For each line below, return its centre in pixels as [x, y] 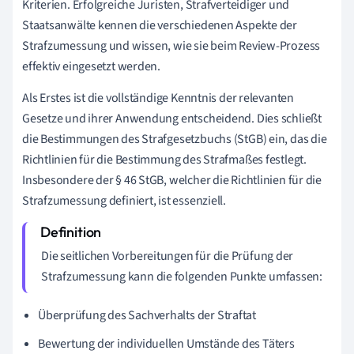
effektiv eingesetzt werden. [92, 66]
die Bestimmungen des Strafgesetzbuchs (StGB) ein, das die [175, 139]
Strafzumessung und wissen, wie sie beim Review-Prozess [171, 45]
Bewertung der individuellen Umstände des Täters [166, 343]
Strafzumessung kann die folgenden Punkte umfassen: [182, 276]
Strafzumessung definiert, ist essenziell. [124, 200]
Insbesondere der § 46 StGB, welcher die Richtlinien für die [172, 180]
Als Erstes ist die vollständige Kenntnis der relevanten [158, 98]
